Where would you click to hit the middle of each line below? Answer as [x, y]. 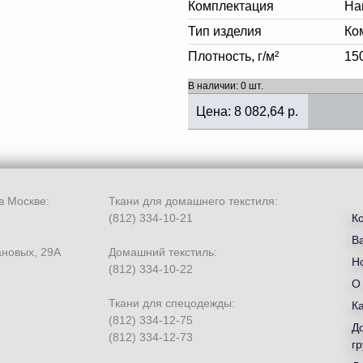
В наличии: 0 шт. [226, 86]
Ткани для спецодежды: [172, 303]
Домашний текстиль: [163, 252]
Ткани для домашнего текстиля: [193, 201]
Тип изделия [225, 31]
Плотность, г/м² [233, 56]
